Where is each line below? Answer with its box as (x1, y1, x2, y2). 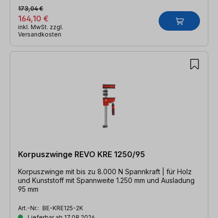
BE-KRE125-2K (42, 204, 83, 212)
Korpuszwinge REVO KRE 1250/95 (18, 149, 145, 159)
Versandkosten (18, 30, 61, 38)
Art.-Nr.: (18, 204, 40, 212)
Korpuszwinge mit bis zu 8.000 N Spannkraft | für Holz (18, 167, 192, 176)
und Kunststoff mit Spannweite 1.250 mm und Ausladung (18, 176, 195, 184)
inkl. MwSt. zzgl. (18, 23, 63, 31)
